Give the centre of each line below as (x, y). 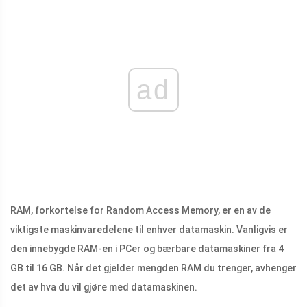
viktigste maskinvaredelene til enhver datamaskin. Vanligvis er (149, 230)
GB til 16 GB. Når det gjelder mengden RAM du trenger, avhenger (153, 268)
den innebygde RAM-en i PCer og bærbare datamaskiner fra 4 (147, 249)
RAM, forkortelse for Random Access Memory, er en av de (140, 211)
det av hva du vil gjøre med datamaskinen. (104, 287)
